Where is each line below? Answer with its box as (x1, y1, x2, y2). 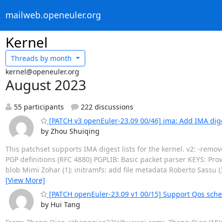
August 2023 (5, 75, 86, 94)
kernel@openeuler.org (5, 67, 79, 76)
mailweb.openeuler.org (5, 9, 101, 21)
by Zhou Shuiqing (40, 126, 100, 136)
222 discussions (79, 102, 133, 111)
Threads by (11, 53, 48, 63)
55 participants (11, 102, 64, 111)
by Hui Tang (40, 200, 80, 209)
